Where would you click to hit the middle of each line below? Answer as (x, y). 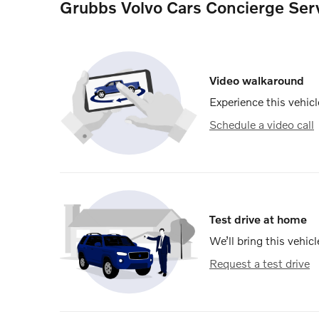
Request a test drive (260, 263)
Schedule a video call (262, 124)
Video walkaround (257, 80)
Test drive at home (258, 219)
